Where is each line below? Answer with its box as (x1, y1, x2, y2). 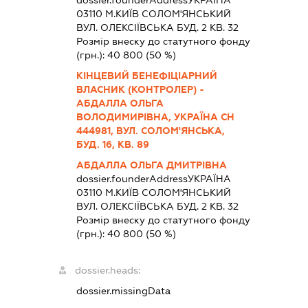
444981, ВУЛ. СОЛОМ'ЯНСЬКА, (76, 124, 225, 136)
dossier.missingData (76, 285, 171, 296)
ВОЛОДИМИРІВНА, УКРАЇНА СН (76, 111, 235, 122)
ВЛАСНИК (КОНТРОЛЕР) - (76, 83, 205, 95)
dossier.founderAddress (76, 173, 188, 184)
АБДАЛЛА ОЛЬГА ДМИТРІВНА (76, 159, 228, 170)
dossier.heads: (75, 264, 141, 276)
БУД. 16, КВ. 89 (76, 138, 150, 150)
